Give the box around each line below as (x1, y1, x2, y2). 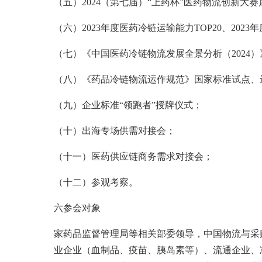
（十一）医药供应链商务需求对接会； (54, 151, 213, 161)
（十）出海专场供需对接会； (54, 125, 175, 136)
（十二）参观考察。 (54, 177, 138, 187)
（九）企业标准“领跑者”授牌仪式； (54, 99, 202, 110)
